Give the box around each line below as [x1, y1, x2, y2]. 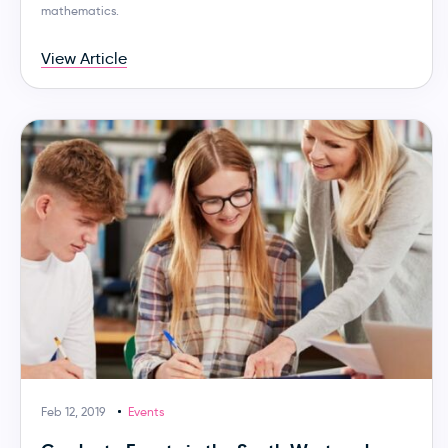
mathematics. [41, 2, 119, 18]
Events [128, 403, 164, 419]
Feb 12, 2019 [41, 403, 105, 419]
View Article [41, 48, 127, 68]
